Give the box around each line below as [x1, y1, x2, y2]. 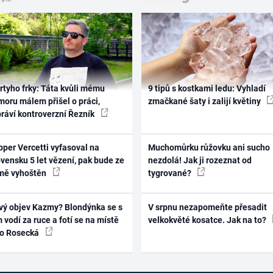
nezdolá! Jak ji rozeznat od [147, 155, 252, 166]
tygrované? [147, 168, 193, 179]
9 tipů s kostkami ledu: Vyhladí [147, 83, 266, 93]
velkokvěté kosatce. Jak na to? [147, 214, 268, 225]
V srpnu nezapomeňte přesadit [147, 202, 267, 212]
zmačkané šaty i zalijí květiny [147, 96, 263, 106]
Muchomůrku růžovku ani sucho [147, 143, 270, 153]
